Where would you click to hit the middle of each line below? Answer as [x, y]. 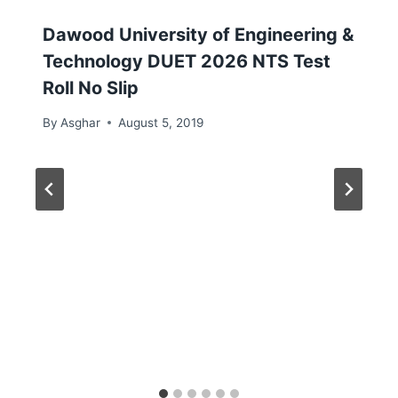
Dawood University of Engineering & [198, 35]
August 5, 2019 [161, 122]
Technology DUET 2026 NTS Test [187, 62]
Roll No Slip [91, 88]
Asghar [81, 122]
